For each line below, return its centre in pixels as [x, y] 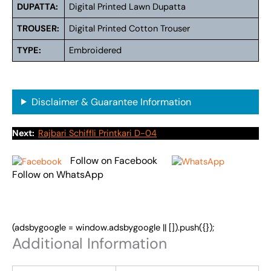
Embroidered [96, 51]
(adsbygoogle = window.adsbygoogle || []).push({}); [113, 227]
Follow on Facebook [114, 160]
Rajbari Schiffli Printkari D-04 [97, 134]
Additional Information [90, 243]
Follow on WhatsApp [58, 174]
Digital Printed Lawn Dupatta [128, 7]
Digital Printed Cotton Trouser [130, 29]
